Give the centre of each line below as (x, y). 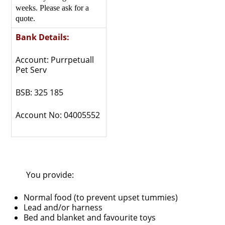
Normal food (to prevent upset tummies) (101, 198)
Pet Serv (31, 70)
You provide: (50, 175)
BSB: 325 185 (40, 93)
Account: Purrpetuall (55, 60)
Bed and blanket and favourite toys (90, 218)
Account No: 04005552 (58, 115)
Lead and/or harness (63, 208)
